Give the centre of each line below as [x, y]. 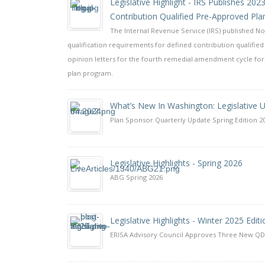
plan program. [90, 73]
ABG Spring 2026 [136, 177]
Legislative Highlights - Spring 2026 [176, 163]
